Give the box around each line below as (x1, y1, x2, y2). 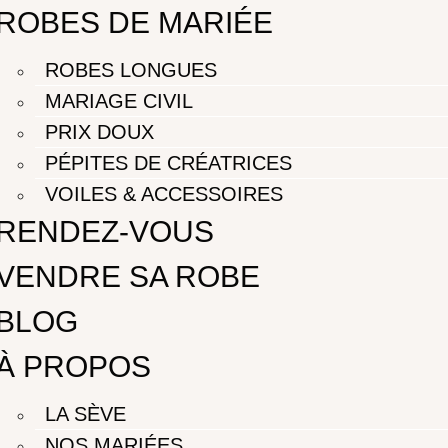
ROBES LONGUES (45, 59, 218, 81)
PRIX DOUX (45, 121, 155, 143)
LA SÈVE (45, 403, 127, 425)
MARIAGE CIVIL (45, 90, 194, 112)
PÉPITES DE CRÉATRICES (45, 152, 293, 174)
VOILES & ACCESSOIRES (45, 183, 284, 205)
